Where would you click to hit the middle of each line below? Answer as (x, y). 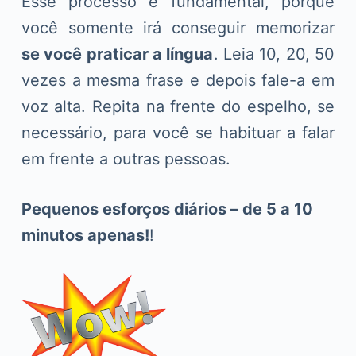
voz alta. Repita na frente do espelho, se (178, 107)
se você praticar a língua (117, 54)
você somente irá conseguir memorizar (178, 28)
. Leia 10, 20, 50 (274, 54)
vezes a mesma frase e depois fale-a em (178, 81)
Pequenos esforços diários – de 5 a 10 (167, 209)
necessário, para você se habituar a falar (178, 133)
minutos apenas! (85, 236)
